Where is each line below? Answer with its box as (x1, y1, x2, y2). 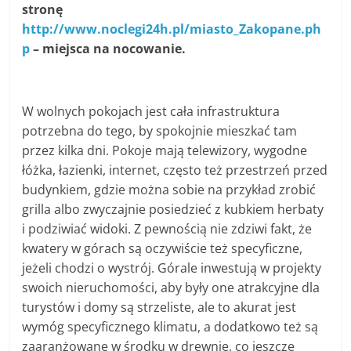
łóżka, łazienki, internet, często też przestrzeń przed (22, 161, 328, 179)
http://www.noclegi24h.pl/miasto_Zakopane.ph (22, 20, 322, 38)
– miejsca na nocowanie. (30, 40, 186, 58)
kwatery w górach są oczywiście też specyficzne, (22, 240, 303, 258)
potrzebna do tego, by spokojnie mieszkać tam (22, 122, 298, 140)
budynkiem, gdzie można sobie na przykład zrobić (22, 181, 317, 199)
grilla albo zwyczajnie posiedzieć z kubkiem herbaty (22, 201, 324, 219)
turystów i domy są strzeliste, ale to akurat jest (22, 299, 297, 317)
